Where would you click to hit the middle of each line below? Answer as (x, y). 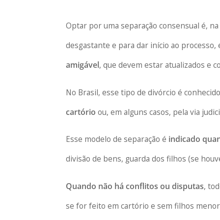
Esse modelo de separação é (117, 139)
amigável (83, 65)
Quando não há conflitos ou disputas (135, 186)
